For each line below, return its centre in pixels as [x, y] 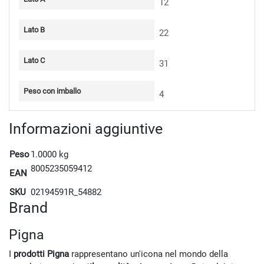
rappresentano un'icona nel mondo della [148, 254]
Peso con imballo [52, 91]
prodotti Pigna [41, 254]
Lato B [34, 30]
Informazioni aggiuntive [86, 128]
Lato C [34, 61]
